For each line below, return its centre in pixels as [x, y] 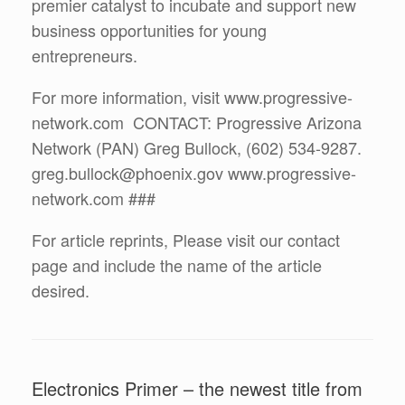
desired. [61, 290]
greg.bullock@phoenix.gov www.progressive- [194, 173]
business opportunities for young [149, 30]
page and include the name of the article [177, 265]
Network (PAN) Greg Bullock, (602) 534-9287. [197, 147]
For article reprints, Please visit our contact [186, 240]
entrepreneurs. [85, 55]
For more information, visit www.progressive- [192, 97]
